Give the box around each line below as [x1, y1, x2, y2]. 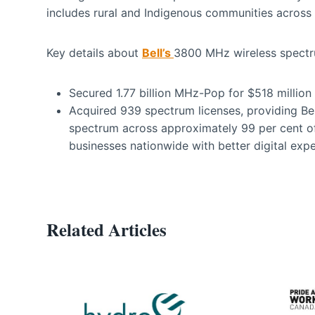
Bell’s [142, 45, 174, 60]
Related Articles [46, 216, 167, 243]
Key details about [46, 45, 142, 60]
